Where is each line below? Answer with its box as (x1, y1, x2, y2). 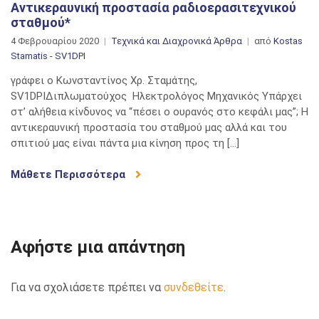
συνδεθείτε (164, 281, 224, 295)
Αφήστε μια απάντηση (11, 237, 185, 258)
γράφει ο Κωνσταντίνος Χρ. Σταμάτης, (11, 74, 197, 88)
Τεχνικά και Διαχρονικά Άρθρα (111, 36, 242, 47)
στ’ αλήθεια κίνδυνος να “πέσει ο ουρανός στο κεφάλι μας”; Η (11, 105, 308, 119)
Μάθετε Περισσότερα (11, 168, 128, 182)
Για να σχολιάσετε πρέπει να (11, 281, 164, 295)
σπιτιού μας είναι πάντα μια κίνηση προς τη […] (11, 137, 239, 150)
